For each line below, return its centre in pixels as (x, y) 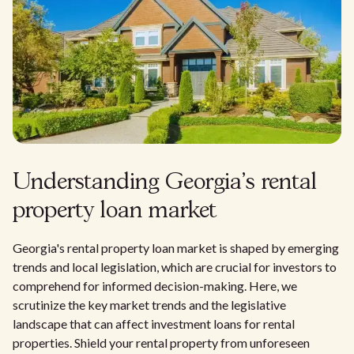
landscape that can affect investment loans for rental (154, 324)
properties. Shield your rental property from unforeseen (161, 343)
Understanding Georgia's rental (165, 183)
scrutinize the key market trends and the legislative (149, 305)
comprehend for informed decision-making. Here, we (155, 286)
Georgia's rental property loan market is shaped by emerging (176, 248)
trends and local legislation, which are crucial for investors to (175, 267)
